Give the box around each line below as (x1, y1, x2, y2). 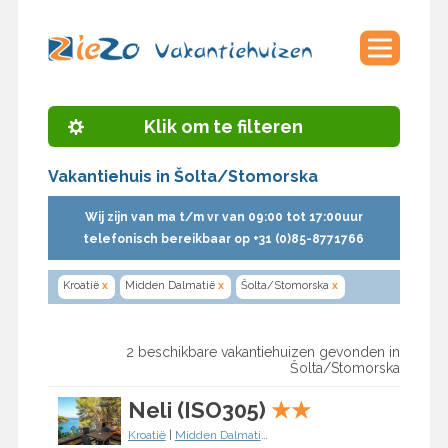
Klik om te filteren (144, 116, 304, 138)
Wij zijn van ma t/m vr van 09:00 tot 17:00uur (84, 210, 363, 225)
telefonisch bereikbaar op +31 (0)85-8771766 (83, 232, 365, 247)
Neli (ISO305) (127, 397, 266, 424)
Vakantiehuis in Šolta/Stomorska (47, 167, 318, 187)
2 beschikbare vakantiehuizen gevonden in (126, 344, 401, 361)
